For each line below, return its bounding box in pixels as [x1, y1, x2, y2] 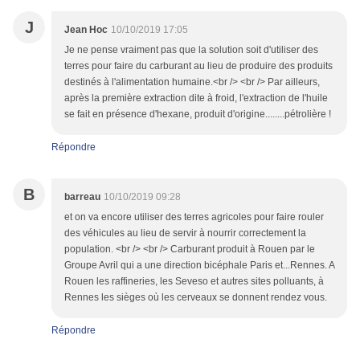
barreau [64, 190, 100, 202]
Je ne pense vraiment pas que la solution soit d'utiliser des [64, 43, 318, 55]
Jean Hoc [64, 23, 108, 35]
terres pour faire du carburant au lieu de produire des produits [64, 59, 333, 72]
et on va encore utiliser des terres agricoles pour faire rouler [64, 211, 324, 223]
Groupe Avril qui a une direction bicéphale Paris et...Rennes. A [64, 259, 334, 271]
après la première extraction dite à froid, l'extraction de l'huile [64, 92, 328, 104]
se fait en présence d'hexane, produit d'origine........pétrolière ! [64, 108, 331, 120]
